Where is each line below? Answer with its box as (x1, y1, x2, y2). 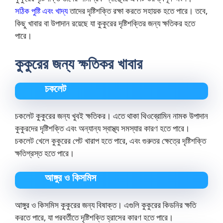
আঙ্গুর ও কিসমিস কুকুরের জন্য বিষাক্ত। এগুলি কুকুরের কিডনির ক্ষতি (15, 199, 196, 211)
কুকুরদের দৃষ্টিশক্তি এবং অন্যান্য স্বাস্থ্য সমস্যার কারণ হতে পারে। (15, 122, 190, 134)
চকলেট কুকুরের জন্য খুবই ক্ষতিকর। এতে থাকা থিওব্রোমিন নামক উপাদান (15, 110, 208, 121)
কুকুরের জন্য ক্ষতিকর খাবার (15, 53, 142, 74)
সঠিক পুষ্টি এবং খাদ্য (15, 5, 68, 17)
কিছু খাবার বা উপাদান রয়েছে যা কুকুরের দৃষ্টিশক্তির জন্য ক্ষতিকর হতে (15, 17, 195, 29)
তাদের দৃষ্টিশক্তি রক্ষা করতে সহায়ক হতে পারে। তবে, (68, 5, 208, 17)
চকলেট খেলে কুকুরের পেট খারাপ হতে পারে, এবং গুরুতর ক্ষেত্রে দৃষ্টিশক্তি (15, 134, 206, 146)
